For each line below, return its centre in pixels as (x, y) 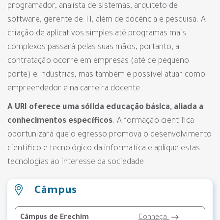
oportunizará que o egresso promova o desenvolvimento (110, 135)
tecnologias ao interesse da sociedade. (77, 163)
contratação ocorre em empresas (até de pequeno (98, 61)
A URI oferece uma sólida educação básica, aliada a (105, 108)
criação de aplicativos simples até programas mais (97, 34)
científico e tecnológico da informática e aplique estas (104, 149)
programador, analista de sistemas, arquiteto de (93, 6)
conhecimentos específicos (60, 121)
